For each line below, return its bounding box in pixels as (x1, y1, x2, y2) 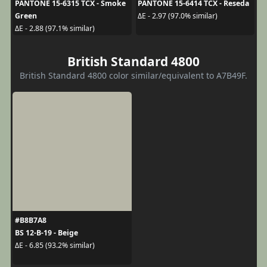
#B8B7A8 (14, 215, 46, 225)
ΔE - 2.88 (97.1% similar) (14, 23, 95, 33)
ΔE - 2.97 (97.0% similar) (138, 11, 218, 21)
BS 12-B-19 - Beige (14, 227, 78, 238)
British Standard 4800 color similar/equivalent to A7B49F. (20, 69, 247, 81)
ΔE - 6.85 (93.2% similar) (14, 240, 95, 250)
